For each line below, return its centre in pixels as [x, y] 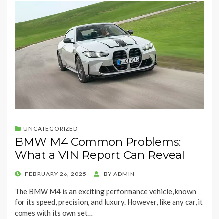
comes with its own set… [54, 213]
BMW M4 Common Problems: [98, 142]
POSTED [27, 174]
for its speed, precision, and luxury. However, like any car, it [109, 202]
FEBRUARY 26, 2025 [56, 174]
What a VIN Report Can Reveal [100, 155]
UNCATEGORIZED [51, 129]
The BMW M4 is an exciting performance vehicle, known [105, 191]
